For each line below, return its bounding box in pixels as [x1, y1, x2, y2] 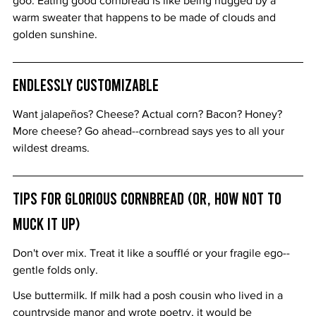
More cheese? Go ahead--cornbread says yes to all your [13, 124, 287, 137]
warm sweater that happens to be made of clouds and [13, 11, 279, 23]
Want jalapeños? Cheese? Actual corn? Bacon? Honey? [13, 107, 285, 120]
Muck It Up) [13, 212, 80, 233]
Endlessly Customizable [13, 73, 159, 95]
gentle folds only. [13, 263, 98, 276]
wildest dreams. [13, 141, 90, 154]
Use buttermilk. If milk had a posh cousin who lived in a [13, 288, 286, 301]
